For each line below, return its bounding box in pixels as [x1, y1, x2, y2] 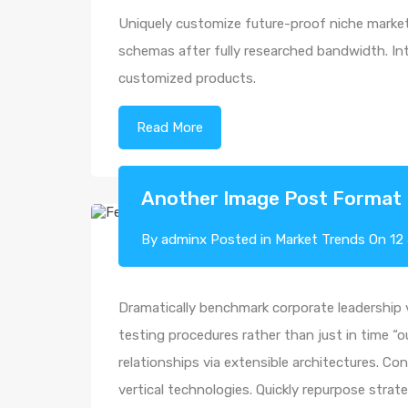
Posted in [207, 231, 275, 248]
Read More [137, 119, 203, 136]
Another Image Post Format [141, 187, 402, 209]
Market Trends [275, 231, 365, 248]
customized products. [118, 70, 256, 87]
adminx [161, 231, 207, 248]
